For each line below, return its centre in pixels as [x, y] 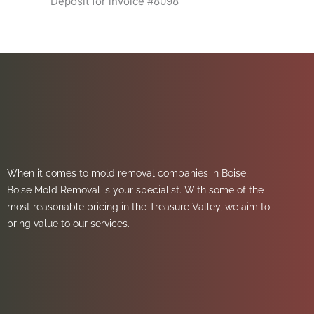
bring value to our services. [70, 223]
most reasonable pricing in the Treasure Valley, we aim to [138, 206]
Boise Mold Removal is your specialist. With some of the [135, 190]
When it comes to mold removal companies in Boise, [128, 173]
